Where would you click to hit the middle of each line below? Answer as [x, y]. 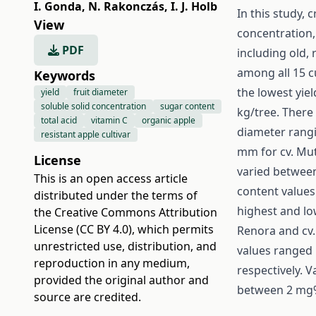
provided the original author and [121, 280]
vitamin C [109, 120]
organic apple [169, 120]
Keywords [65, 75]
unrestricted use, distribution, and [125, 246]
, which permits [173, 229]
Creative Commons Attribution [136, 212]
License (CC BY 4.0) [83, 229]
